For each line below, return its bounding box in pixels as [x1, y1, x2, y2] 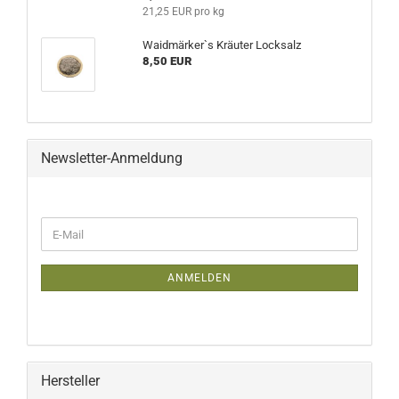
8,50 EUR [142, 54, 191, 68]
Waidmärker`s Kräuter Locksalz [142, 38, 301, 52]
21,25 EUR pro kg [142, 5, 224, 18]
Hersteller [41, 372, 100, 389]
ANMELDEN [167, 272, 232, 284]
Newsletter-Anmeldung [41, 150, 183, 167]
